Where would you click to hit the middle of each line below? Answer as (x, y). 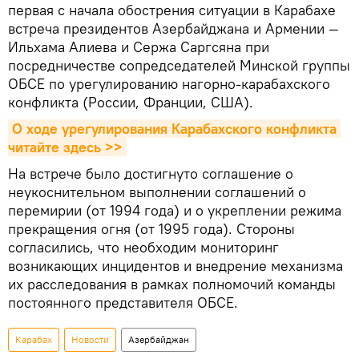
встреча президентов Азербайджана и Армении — (173, 28)
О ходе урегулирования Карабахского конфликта (174, 128)
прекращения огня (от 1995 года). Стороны (151, 228)
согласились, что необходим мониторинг (143, 247)
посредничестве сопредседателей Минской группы (179, 65)
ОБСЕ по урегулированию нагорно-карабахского (169, 83)
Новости (90, 339)
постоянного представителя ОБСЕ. (123, 302)
